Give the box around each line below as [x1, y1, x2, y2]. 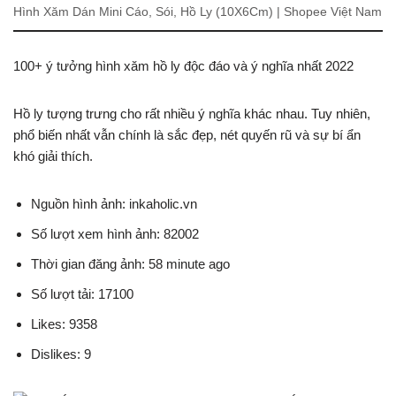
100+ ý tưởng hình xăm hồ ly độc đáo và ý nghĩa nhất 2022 [13, 58, 354, 74]
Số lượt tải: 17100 [31, 286, 133, 302]
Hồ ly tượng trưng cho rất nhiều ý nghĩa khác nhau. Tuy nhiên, [13, 106, 370, 122]
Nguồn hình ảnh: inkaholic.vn [31, 196, 197, 212]
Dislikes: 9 [31, 346, 91, 362]
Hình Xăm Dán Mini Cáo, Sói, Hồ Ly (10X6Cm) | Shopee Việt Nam [13, 5, 382, 19]
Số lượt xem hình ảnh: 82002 [31, 226, 199, 242]
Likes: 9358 [31, 316, 97, 332]
